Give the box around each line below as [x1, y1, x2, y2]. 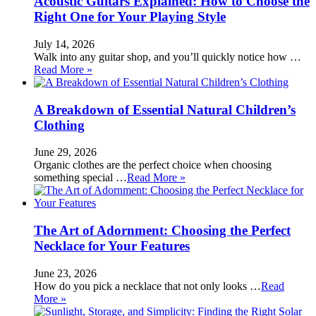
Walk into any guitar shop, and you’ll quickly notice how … [34, 51, 301, 63]
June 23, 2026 [34, 267, 97, 279]
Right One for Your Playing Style [34, 9, 226, 25]
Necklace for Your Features [34, 238, 190, 254]
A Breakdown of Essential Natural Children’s [34, 102, 296, 117]
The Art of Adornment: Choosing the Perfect [34, 223, 291, 238]
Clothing [34, 117, 85, 133]
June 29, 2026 [34, 146, 97, 159]
